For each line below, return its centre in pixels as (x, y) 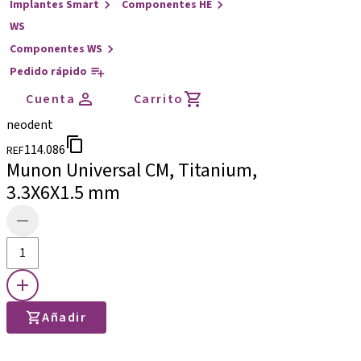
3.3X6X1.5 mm (63, 193)
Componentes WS (56, 49)
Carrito (158, 99)
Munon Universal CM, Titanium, (132, 170)
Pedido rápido (48, 72)
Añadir (64, 317)
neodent (30, 125)
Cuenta (51, 99)
